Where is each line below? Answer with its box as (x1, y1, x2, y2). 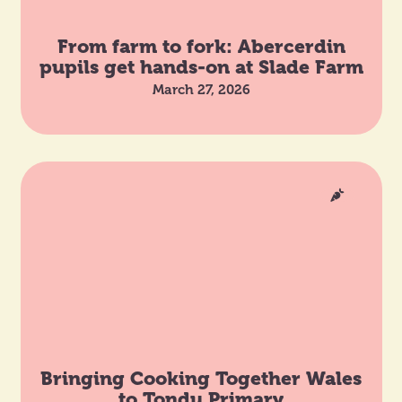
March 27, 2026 (152, 81, 250, 98)
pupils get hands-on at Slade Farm (39, 55, 363, 78)
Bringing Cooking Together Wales (40, 366, 362, 389)
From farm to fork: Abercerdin (57, 34, 345, 57)
